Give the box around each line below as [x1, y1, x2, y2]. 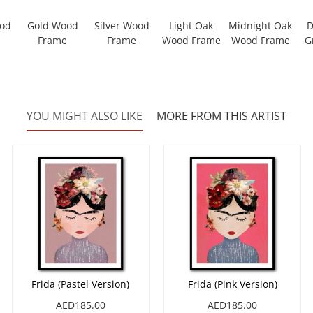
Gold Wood [27, 19, 78, 33]
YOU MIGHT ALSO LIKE [27, 108, 143, 124]
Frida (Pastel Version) [31, 277, 130, 291]
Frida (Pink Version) [187, 277, 277, 291]
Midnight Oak [228, 19, 293, 33]
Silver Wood [94, 19, 150, 33]
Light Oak [169, 19, 214, 33]
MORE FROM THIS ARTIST [156, 108, 286, 124]
